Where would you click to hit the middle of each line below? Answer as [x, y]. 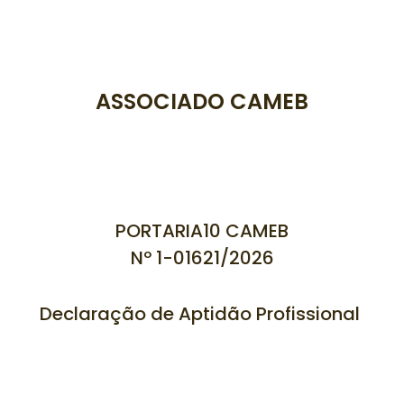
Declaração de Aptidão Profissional [202, 314]
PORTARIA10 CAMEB [202, 231]
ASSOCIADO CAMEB [202, 101]
